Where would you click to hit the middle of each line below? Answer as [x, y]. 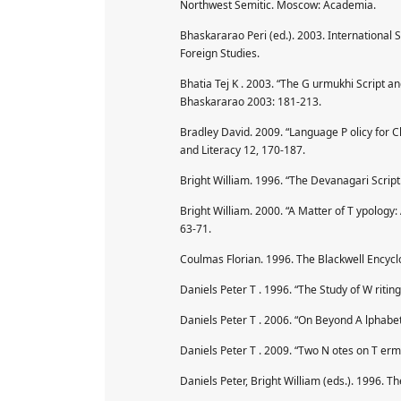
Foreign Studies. [220, 53]
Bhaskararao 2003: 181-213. [251, 101]
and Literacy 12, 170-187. [243, 149]
